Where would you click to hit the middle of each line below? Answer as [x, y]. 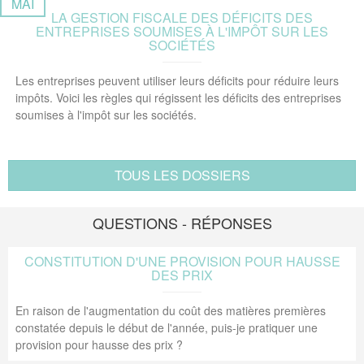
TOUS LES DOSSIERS [182, 175]
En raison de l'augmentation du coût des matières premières [171, 310]
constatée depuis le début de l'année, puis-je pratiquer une [167, 327]
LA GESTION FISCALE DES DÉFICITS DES [182, 17]
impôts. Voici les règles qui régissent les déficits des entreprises [178, 97]
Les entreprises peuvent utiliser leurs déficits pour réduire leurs [177, 80]
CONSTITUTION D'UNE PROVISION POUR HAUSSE [182, 261]
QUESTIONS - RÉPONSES [182, 223]
